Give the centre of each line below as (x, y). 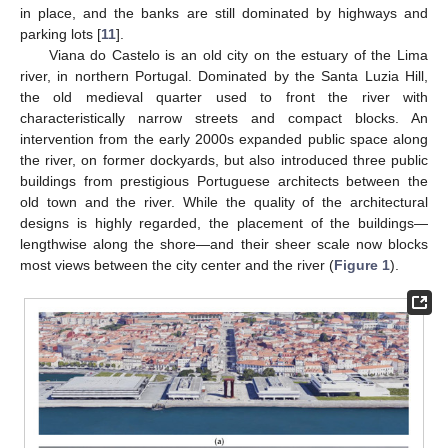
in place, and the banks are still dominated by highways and (224, 12)
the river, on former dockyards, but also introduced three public (224, 159)
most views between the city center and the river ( (177, 264)
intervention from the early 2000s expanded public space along (224, 138)
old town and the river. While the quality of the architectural (224, 201)
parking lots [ (60, 33)
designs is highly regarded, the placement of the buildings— (224, 222)
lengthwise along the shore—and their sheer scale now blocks (224, 243)
